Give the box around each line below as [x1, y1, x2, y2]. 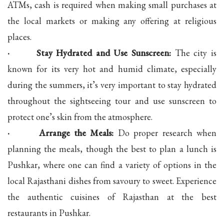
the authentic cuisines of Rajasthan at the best [7, 190, 216, 202]
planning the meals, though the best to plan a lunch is [7, 142, 216, 154]
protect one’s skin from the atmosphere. [7, 110, 152, 122]
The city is [171, 46, 217, 58]
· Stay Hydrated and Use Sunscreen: [7, 46, 171, 58]
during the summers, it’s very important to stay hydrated [7, 78, 216, 90]
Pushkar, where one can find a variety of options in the [7, 158, 216, 170]
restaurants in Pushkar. [7, 206, 90, 218]
